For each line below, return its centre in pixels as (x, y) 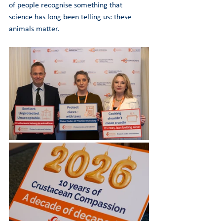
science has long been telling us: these (71, 17)
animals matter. (34, 29)
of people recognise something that (67, 5)
